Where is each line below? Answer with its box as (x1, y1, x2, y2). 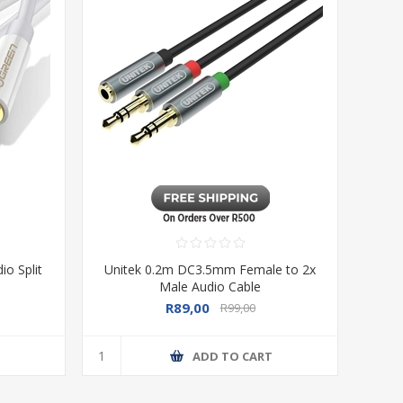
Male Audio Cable (159, 278, 262, 296)
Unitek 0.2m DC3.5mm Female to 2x (104, 261, 317, 279)
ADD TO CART (193, 347, 273, 364)
